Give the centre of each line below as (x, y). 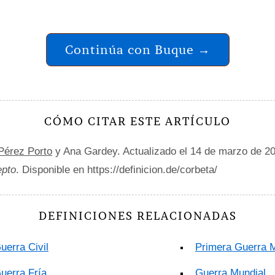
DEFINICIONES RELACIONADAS (137, 216)
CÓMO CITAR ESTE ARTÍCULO (137, 121)
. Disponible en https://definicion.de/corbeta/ (117, 170)
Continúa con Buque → (137, 49)
